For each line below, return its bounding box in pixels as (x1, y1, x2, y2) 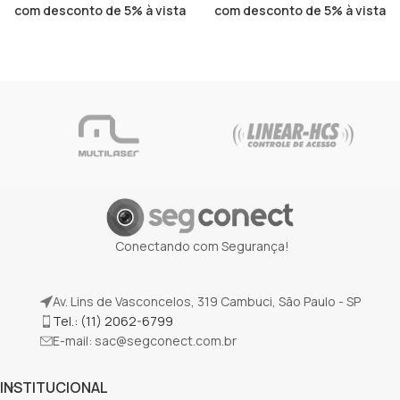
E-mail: (52, 331, 95, 349)
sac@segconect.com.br (94, 331, 237, 349)
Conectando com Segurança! (115, 237, 289, 254)
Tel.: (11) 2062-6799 (52, 312, 173, 329)
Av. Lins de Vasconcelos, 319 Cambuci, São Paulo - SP (52, 292, 361, 310)
